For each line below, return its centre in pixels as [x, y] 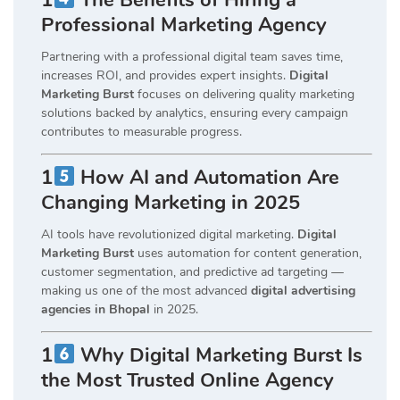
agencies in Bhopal [96, 309]
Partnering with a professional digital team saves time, [192, 56]
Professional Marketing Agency [184, 25]
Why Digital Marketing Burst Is [219, 355]
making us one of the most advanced [146, 290]
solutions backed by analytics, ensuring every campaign [195, 112]
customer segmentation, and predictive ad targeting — [192, 271]
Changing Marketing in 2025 [171, 202]
